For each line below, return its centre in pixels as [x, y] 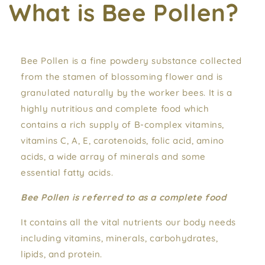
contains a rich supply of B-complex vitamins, [123, 125]
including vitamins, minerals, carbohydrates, [119, 238]
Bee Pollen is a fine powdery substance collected [131, 61]
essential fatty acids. [67, 172]
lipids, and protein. [62, 254]
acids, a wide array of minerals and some [114, 156]
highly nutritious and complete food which [115, 109]
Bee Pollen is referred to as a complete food [124, 197]
